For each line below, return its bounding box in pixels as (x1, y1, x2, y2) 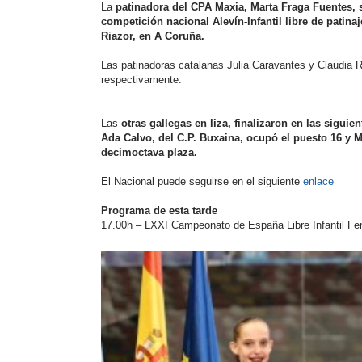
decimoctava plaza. (101, 146, 200, 158)
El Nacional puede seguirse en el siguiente (101, 175, 303, 187)
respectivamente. (101, 74, 182, 86)
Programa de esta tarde (101, 204, 217, 217)
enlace (303, 175, 334, 187)
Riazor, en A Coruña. (101, 30, 204, 42)
